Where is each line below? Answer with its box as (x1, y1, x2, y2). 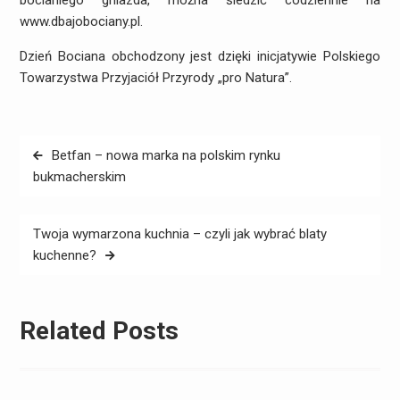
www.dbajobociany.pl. (19, 13, 143, 30)
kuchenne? (32, 246, 96, 263)
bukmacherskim (32, 168, 126, 185)
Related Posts (19, 316, 179, 346)
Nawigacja (18, 137, 104, 159)
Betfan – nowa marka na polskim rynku (51, 146, 280, 163)
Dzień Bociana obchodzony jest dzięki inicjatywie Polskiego (19, 48, 381, 65)
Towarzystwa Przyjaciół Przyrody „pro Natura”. (19, 70, 292, 87)
